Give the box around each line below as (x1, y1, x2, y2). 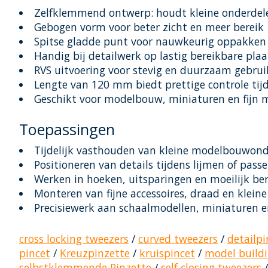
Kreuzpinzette (60, 245, 130, 260)
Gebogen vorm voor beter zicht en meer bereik (33, 20, 264, 35)
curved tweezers (138, 231, 218, 246)
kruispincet (139, 245, 195, 260)
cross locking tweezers (19, 231, 129, 246)
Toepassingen (19, 119, 115, 140)
